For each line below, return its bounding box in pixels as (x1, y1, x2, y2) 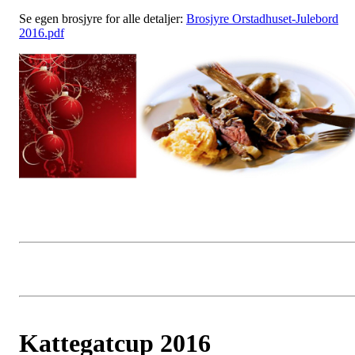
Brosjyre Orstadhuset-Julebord (186, 11, 338, 25)
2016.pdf (19, 25, 64, 40)
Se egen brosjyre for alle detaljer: (19, 11, 186, 25)
